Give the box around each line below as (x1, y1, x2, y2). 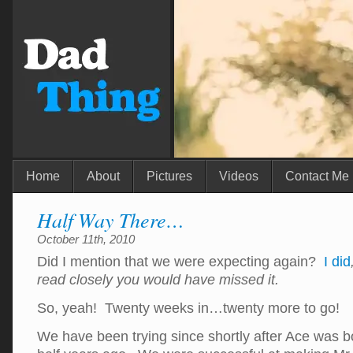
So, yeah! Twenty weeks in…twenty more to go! (37, 300, 340, 316)
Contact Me (285, 169, 349, 183)
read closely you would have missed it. (37, 272, 279, 288)
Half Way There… (37, 206, 184, 233)
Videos (219, 169, 258, 183)
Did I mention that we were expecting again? (37, 254, 324, 269)
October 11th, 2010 (37, 232, 135, 246)
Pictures (147, 169, 192, 183)
